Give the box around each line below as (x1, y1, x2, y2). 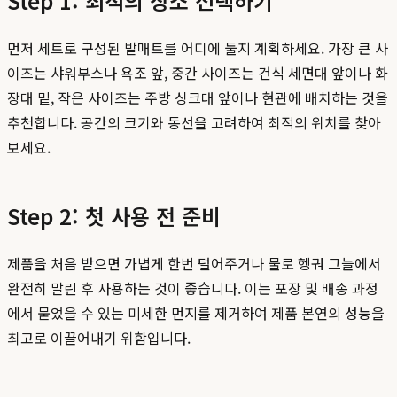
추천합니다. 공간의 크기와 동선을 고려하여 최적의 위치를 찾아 (7, 111, 381, 133)
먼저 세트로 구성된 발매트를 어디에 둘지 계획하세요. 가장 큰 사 (7, 36, 388, 58)
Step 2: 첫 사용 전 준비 (7, 199, 221, 231)
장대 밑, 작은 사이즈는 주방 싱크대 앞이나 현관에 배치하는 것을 (7, 86, 388, 108)
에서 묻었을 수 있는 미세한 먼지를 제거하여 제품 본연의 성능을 (7, 301, 385, 323)
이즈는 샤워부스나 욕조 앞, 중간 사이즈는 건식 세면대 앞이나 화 (7, 61, 388, 83)
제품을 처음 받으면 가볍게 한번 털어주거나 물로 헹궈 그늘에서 (7, 252, 381, 274)
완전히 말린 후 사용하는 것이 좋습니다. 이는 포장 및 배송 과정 (7, 276, 378, 299)
